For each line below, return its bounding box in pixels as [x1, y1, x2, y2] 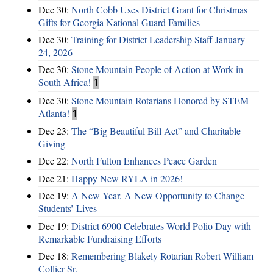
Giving [38, 137, 65, 151]
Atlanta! [38, 106, 69, 119]
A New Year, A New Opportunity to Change [71, 189, 244, 202]
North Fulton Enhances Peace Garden [71, 154, 217, 168]
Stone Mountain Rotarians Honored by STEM [71, 93, 249, 107]
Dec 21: [38, 171, 71, 185]
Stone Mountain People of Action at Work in [71, 63, 243, 76]
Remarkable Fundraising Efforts [38, 232, 161, 245]
